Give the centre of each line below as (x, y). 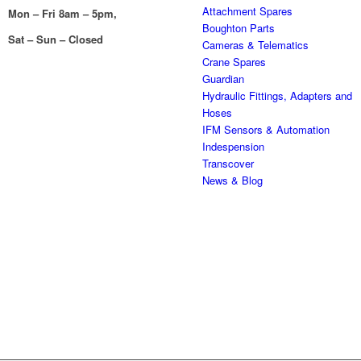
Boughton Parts (239, 28)
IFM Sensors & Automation (266, 129)
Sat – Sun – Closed (56, 39)
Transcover (228, 163)
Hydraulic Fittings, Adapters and (278, 95)
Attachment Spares (248, 11)
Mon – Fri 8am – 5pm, (63, 14)
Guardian (224, 79)
